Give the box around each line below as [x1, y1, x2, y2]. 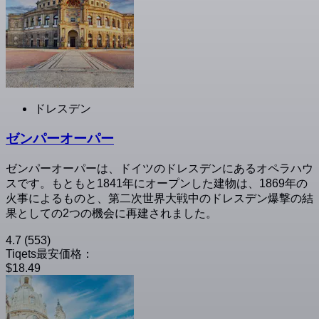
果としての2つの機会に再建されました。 [6, 207, 217, 220]
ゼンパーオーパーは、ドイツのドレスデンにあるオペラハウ [6, 162, 313, 175]
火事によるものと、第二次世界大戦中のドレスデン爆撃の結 [6, 192, 313, 205]
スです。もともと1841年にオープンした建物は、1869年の [6, 177, 308, 190]
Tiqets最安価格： [6, 248, 93, 261]
